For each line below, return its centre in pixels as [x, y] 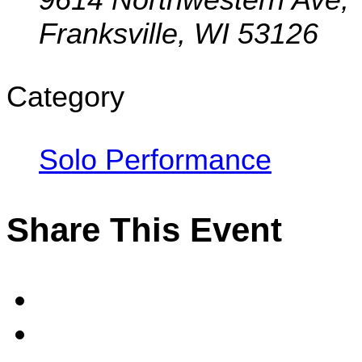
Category [65, 96]
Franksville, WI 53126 [179, 33]
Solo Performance [155, 159]
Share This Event [144, 230]
